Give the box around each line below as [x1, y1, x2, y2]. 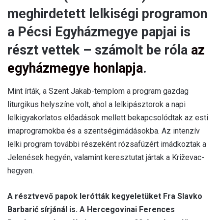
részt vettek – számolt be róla [7, 42, 191, 58]
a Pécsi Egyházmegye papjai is [7, 24, 191, 40]
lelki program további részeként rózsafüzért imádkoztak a [7, 139, 206, 149]
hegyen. [7, 165, 34, 175]
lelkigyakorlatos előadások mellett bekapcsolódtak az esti [7, 112, 208, 122]
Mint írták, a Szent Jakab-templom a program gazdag [7, 86, 189, 96]
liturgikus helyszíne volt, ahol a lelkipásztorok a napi [7, 99, 186, 109]
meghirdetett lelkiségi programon [7, 6, 207, 22]
